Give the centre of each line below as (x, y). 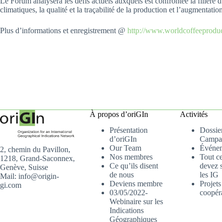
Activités (194, 114)
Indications (127, 211)
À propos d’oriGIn (119, 114)
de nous (122, 175)
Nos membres (131, 157)
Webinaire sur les (137, 202)
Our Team (126, 148)
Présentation (129, 130)
